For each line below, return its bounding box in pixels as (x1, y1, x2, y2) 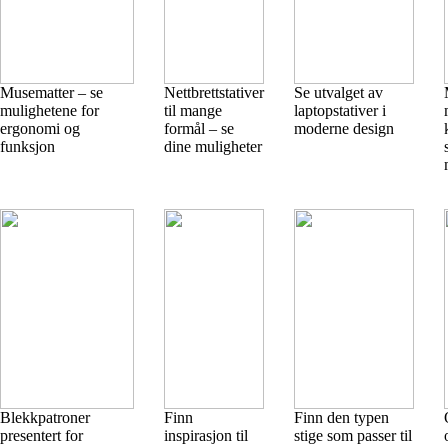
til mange (164, 102, 222, 119)
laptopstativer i (294, 102, 386, 119)
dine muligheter (164, 138, 262, 155)
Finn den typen (294, 409, 389, 426)
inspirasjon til (164, 427, 248, 444)
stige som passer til (294, 427, 412, 444)
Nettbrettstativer (164, 84, 264, 101)
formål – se (164, 120, 234, 137)
